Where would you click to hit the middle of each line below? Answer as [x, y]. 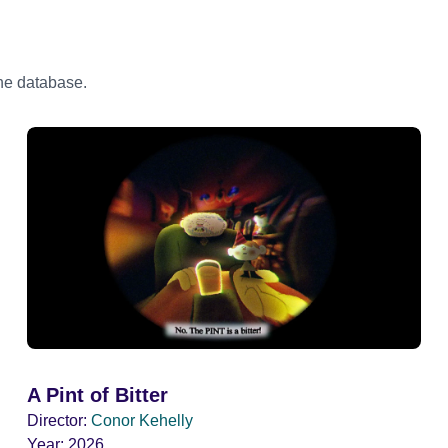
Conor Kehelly [141, 421]
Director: [56, 421]
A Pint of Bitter [97, 395]
